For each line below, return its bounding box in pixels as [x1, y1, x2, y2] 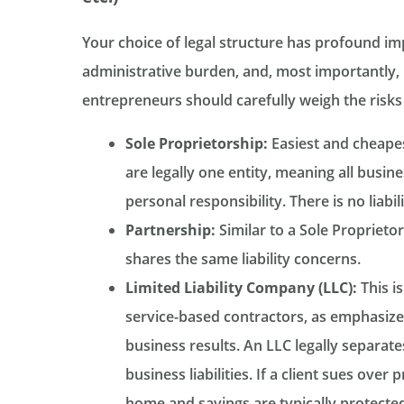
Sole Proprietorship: [124, 133, 268, 154]
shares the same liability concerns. [124, 249, 361, 270]
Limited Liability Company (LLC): [124, 278, 357, 298]
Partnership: [124, 220, 216, 241]
